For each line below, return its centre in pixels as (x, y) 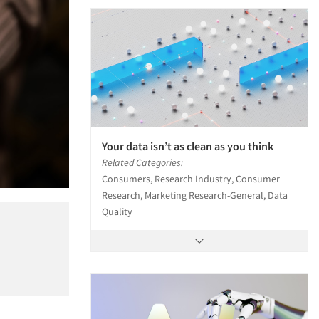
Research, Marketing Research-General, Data (195, 195)
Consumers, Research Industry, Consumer (191, 179)
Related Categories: (142, 163)
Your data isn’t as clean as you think (188, 146)
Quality (117, 212)
